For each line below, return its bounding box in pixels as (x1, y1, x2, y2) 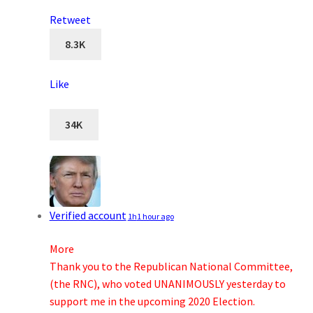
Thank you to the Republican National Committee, (49, 259, 293, 274)
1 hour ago (136, 211, 174, 222)
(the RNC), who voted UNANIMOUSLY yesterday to (49, 277, 286, 291)
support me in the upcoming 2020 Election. (49, 294, 255, 309)
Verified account (49, 208, 126, 223)
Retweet (49, 13, 91, 27)
